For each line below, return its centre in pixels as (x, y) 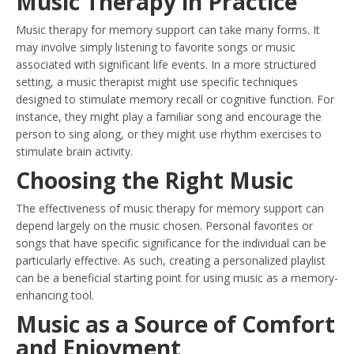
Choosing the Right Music (154, 180)
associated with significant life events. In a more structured (166, 64)
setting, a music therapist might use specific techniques (157, 82)
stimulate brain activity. (74, 151)
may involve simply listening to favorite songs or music (156, 47)
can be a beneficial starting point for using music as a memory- (177, 278)
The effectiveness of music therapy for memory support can (170, 208)
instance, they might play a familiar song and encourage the (169, 117)
